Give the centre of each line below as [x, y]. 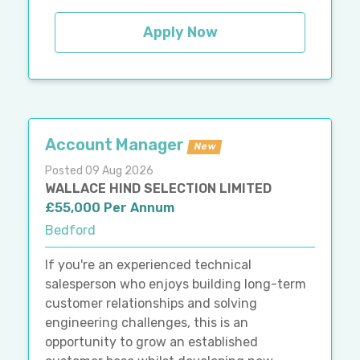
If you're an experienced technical [148, 264]
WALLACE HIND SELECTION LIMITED [158, 188]
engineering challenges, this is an [147, 322]
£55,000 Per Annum [110, 207]
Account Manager [115, 144]
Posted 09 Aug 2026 [99, 170]
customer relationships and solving [151, 303]
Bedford [70, 230]
